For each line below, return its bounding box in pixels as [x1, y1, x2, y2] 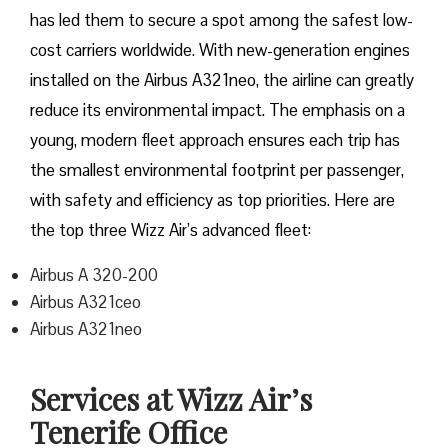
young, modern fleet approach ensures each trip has [30, 129, 400, 152]
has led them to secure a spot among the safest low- [30, 9, 413, 32]
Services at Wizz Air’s [30, 379, 312, 420]
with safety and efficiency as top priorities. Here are [30, 189, 395, 212]
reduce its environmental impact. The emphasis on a [30, 99, 405, 122]
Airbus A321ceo [30, 291, 141, 314]
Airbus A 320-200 [30, 264, 158, 287]
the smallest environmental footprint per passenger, [30, 159, 404, 182]
